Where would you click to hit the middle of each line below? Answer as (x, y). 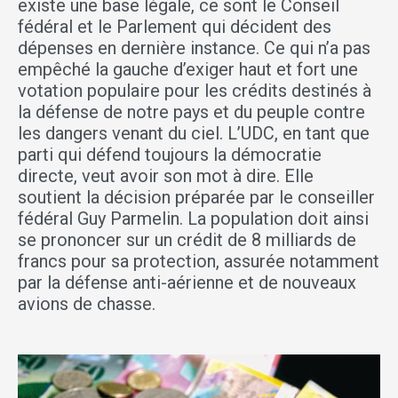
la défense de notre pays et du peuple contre (191, 112)
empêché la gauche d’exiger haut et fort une (188, 70)
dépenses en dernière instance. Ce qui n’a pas (194, 48)
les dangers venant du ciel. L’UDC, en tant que (194, 134)
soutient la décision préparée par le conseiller (196, 198)
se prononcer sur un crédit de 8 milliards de (187, 240)
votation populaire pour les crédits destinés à (195, 91)
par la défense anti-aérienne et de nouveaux (187, 283)
